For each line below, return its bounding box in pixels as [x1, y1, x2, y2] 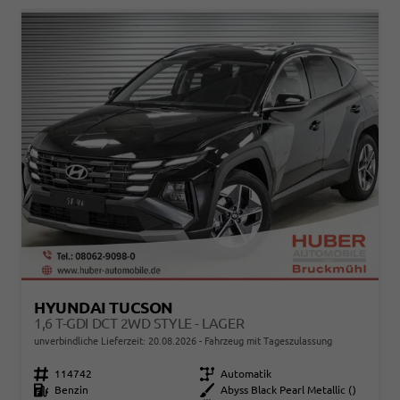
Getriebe [207, 368, 218, 380]
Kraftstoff [41, 384, 52, 396]
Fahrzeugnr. [38, 368, 49, 380]
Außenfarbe [207, 384, 218, 396]
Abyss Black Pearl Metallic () [221, 384, 356, 396]
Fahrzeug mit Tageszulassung [202, 336, 332, 347]
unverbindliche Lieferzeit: [34, 336, 148, 347]
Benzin [54, 384, 88, 396]
